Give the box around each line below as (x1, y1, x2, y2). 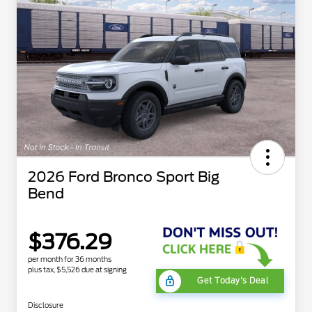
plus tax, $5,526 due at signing (28, 265, 127, 274)
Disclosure (28, 301, 63, 310)
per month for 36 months (28, 255, 111, 264)
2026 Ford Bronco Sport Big (28, 169, 219, 186)
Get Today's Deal (197, 276, 268, 286)
